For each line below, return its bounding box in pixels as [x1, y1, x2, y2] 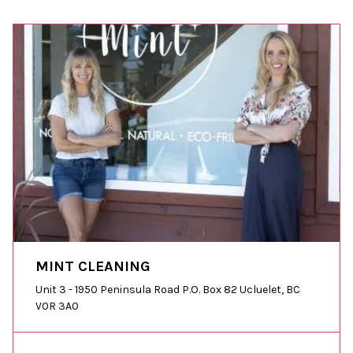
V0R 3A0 [35, 299, 80, 313]
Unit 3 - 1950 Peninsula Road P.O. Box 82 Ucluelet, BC [35, 282, 301, 296]
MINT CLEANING [35, 257, 151, 275]
